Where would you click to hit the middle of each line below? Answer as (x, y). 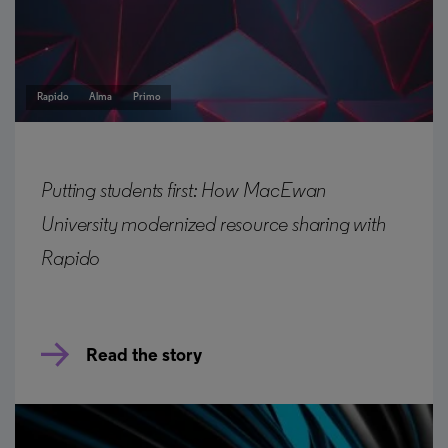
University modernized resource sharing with (213, 225)
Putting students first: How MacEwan (184, 191)
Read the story (144, 356)
